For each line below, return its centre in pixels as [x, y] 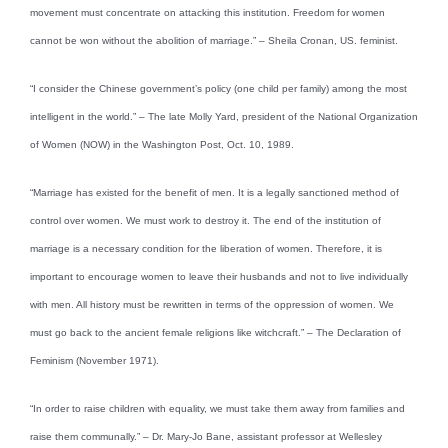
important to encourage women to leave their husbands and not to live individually [219, 276]
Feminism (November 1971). [94, 360]
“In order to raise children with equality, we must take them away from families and [217, 408]
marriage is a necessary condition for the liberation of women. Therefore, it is [206, 248]
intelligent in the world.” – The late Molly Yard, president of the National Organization [224, 116]
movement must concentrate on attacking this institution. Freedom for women [207, 12]
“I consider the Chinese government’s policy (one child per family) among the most [218, 88]
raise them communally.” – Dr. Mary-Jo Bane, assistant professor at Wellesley [206, 436]
